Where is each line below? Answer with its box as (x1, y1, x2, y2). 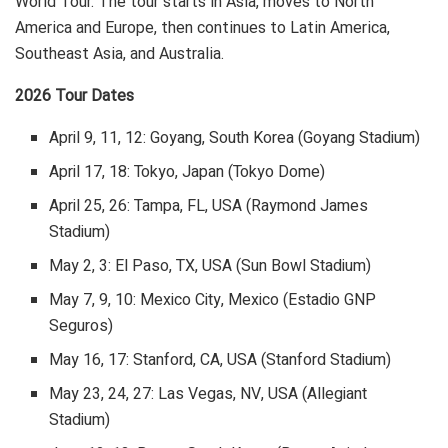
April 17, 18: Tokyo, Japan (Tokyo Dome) (49, 160, 330, 185)
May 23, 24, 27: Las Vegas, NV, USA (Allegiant (49, 382, 368, 407)
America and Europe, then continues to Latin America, (15, 18, 390, 38)
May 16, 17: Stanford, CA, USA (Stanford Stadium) (49, 348, 396, 373)
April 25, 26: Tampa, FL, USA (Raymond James (49, 194, 369, 219)
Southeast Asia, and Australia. (15, 44, 224, 64)
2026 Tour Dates (15, 86, 134, 106)
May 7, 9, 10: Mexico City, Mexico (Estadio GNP (49, 288, 377, 313)
